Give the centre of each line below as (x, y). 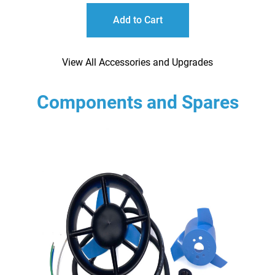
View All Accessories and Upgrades (137, 63)
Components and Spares (137, 103)
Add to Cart (137, 20)
